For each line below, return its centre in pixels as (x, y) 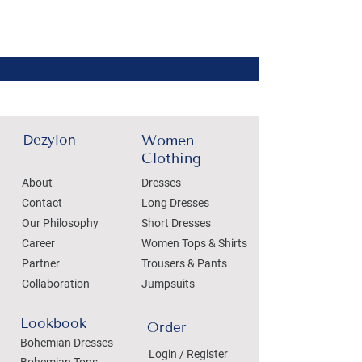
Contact (42, 202)
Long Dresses (175, 202)
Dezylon (49, 139)
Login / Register (188, 354)
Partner (41, 263)
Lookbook (53, 323)
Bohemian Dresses (67, 342)
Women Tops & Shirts (194, 243)
